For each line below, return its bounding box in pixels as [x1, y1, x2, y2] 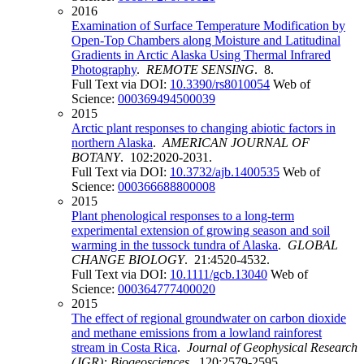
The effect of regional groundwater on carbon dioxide [71, 310, 346, 325]
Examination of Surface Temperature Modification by [71, 18, 345, 32]
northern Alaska [71, 135, 153, 149]
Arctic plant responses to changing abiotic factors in [71, 120, 336, 135]
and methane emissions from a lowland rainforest [71, 325, 322, 340]
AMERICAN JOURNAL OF [162, 135, 310, 149]
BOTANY [71, 149, 120, 164]
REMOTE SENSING [146, 62, 254, 76]
